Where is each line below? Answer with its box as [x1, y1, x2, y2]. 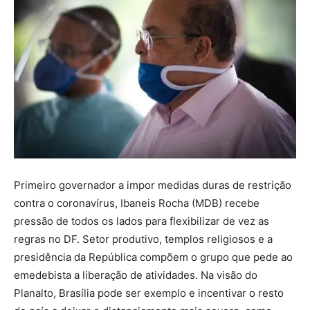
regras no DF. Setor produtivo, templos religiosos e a [14, 232, 273, 246]
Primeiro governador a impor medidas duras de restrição [14, 178, 291, 192]
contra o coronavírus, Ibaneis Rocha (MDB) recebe [14, 196, 259, 210]
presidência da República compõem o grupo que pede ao [14, 250, 293, 264]
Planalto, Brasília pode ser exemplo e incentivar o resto [14, 286, 284, 300]
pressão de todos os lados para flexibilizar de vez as [14, 214, 269, 228]
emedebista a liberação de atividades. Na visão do [14, 268, 257, 282]
